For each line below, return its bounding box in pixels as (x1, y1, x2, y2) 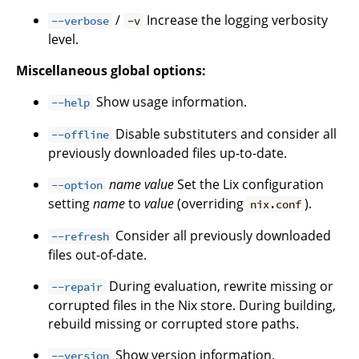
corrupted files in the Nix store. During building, (48, 296, 336, 314)
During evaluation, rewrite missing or (106, 277, 334, 295)
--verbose (51, 14, 110, 28)
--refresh (51, 229, 110, 244)
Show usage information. (93, 93, 248, 111)
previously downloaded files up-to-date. (48, 144, 287, 162)
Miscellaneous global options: (16, 62, 206, 79)
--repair (51, 280, 103, 294)
